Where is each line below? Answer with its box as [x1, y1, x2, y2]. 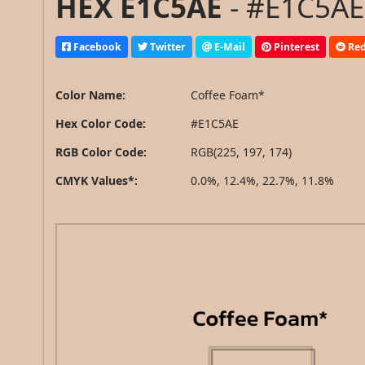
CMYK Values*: [55, 173, 139, 189]
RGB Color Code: [55, 144, 147, 161]
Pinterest [271, 39, 320, 54]
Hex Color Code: [55, 116, 147, 132]
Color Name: [55, 87, 126, 103]
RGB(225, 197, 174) [191, 144, 292, 161]
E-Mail [212, 39, 246, 54]
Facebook [71, 39, 122, 54]
